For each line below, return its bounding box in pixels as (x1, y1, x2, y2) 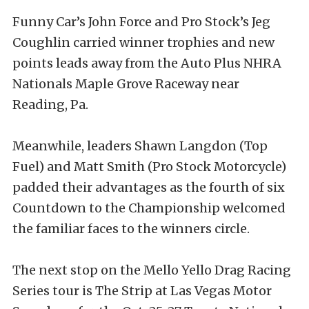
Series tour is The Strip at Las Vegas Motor (12, 283, 272, 299)
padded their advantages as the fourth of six (12, 179, 285, 195)
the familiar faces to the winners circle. (12, 221, 250, 237)
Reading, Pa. (12, 97, 88, 112)
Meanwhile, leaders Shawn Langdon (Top (12, 138, 268, 154)
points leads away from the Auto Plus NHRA (12, 55, 281, 71)
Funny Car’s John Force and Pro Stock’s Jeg (12, 14, 270, 30)
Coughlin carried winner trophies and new (12, 34, 275, 50)
